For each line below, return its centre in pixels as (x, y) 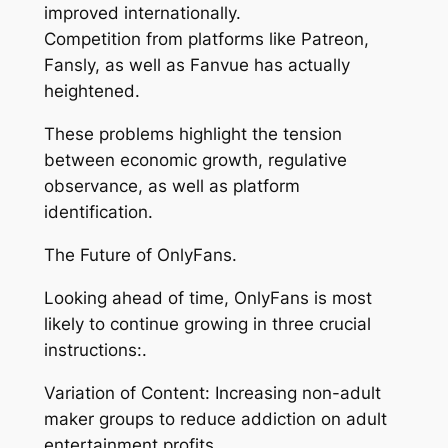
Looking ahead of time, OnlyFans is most (207, 297)
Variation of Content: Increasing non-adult (212, 392)
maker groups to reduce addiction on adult (215, 418)
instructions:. (95, 349)
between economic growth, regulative (195, 160)
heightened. (91, 91)
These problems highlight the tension (192, 134)
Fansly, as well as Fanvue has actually (196, 65)
